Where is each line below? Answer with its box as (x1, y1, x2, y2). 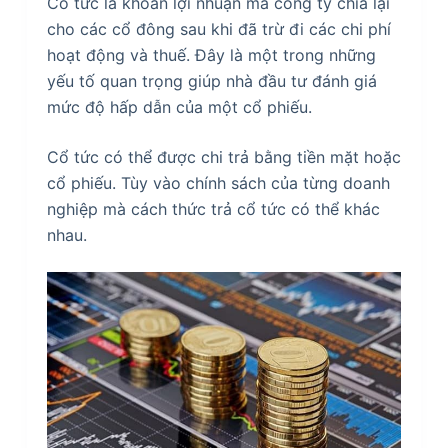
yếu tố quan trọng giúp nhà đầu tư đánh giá (46, 71, 377, 91)
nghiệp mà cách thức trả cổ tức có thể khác (46, 199, 380, 219)
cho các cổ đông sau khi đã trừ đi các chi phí (46, 19, 391, 39)
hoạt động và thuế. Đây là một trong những (46, 45, 376, 65)
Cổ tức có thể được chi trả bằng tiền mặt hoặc (46, 147, 401, 167)
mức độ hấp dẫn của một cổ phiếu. (46, 97, 312, 117)
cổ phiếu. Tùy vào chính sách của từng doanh (46, 173, 390, 193)
